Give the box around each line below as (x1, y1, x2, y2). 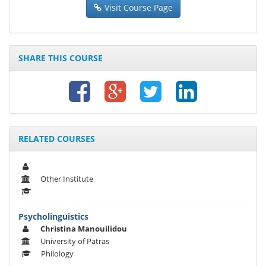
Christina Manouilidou (40, 223, 127, 235)
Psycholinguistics (18, 211, 88, 223)
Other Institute (40, 173, 93, 185)
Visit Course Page (104, 2, 173, 14)
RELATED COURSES (18, 133, 95, 145)
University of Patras (40, 236, 109, 247)
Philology (41, 248, 74, 259)
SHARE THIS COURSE (18, 52, 103, 64)
